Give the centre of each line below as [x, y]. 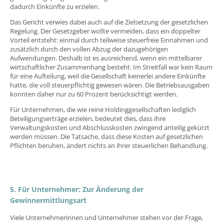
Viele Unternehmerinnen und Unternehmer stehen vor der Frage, [106, 218]
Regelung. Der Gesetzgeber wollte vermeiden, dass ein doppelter [105, 31]
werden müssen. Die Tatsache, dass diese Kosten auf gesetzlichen [106, 137]
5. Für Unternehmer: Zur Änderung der [77, 189]
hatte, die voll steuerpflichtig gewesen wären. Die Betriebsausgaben [110, 85]
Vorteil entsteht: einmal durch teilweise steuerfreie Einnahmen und [109, 40]
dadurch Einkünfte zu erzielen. [55, 7]
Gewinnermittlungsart [48, 200]
